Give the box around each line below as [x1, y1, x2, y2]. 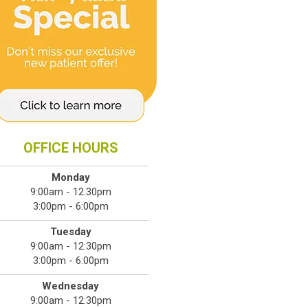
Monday [51, 170, 90, 184]
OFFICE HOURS [23, 139, 118, 156]
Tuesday [49, 225, 91, 238]
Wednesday [42, 279, 100, 292]
